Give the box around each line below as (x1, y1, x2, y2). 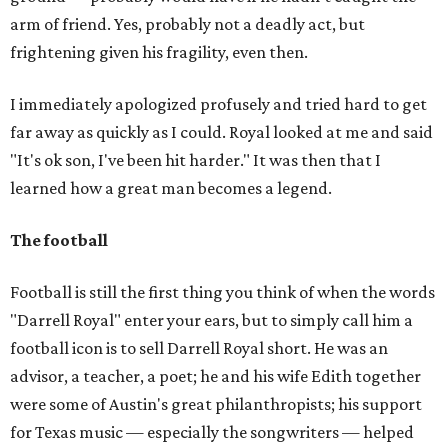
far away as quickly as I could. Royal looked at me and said (10, 122, 433, 142)
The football (10, 230, 108, 250)
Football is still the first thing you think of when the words (10, 282, 435, 302)
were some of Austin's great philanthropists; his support (10, 394, 422, 414)
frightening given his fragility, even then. (10, 42, 308, 62)
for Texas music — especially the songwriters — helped (10, 422, 414, 442)
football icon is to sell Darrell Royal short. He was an (10, 338, 388, 358)
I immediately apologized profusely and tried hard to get (10, 94, 427, 114)
